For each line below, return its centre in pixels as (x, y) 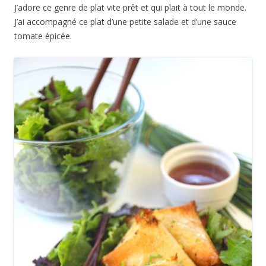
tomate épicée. (43, 36)
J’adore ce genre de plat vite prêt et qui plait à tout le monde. (130, 8)
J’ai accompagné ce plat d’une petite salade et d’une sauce (125, 22)
